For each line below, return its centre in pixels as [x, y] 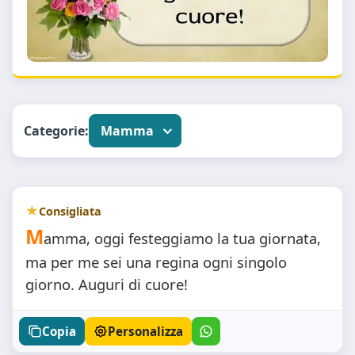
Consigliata [70, 211]
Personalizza [145, 331]
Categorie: [56, 131]
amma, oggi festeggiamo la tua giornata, [182, 238]
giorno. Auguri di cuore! [107, 284]
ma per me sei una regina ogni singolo [156, 262]
